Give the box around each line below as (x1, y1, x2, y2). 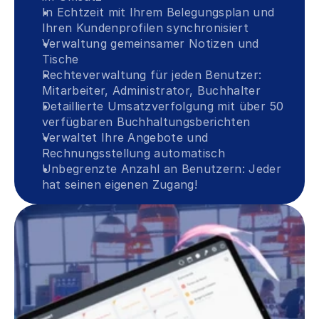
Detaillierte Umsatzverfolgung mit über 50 (41, 99, 284, 113)
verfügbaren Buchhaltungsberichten (41, 115, 251, 129)
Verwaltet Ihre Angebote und (41, 130, 209, 145)
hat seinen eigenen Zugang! (41, 177, 198, 192)
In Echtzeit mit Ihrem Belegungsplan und (41, 5, 275, 19)
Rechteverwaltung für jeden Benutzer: (41, 68, 262, 82)
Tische (41, 52, 79, 66)
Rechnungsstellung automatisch (41, 146, 225, 160)
